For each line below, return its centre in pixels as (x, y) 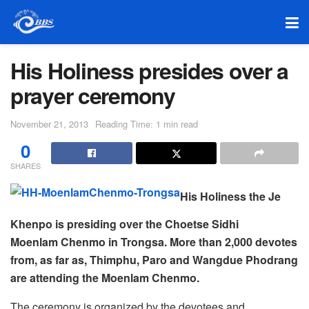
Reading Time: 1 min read (147, 123)
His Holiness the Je (230, 196)
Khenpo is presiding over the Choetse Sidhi (124, 223)
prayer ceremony (93, 95)
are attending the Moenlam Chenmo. (105, 277)
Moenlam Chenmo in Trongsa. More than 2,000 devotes (154, 241)
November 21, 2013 (49, 123)
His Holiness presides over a (150, 70)
